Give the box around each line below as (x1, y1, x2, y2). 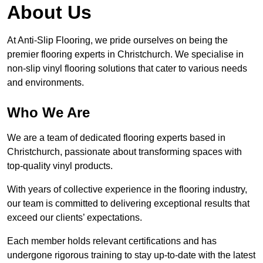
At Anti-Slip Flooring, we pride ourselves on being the (7, 35, 228, 46)
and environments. (7, 77, 84, 88)
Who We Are (7, 104, 90, 121)
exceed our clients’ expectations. (7, 213, 144, 223)
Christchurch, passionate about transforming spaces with (7, 147, 242, 157)
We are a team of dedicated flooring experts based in (7, 133, 225, 143)
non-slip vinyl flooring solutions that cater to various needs (7, 63, 247, 74)
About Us (7, 2, 92, 23)
